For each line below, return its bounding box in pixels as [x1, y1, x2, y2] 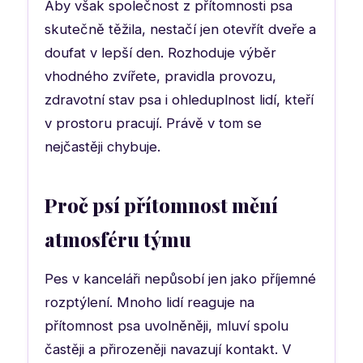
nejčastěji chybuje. [45, 138, 160, 155]
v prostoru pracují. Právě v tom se [45, 114, 262, 131]
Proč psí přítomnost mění [45, 191, 278, 218]
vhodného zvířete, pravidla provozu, [45, 67, 276, 84]
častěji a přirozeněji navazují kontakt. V [45, 340, 291, 357]
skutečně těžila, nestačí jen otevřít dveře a [45, 20, 316, 37]
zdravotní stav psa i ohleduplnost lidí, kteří [45, 91, 314, 108]
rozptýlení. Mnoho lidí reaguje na [45, 293, 254, 310]
